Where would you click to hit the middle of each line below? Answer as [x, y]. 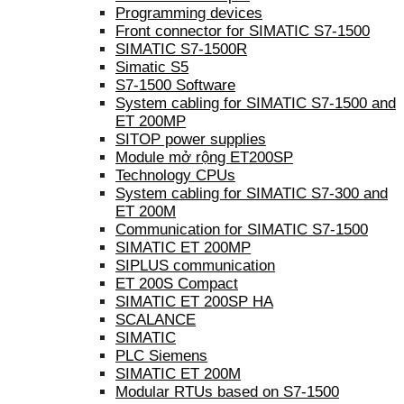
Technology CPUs [175, 175]
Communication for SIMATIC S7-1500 [242, 229]
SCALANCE [156, 319]
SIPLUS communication [195, 265]
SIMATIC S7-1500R [181, 49]
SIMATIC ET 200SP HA [194, 301]
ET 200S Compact [177, 283]
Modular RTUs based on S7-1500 [227, 391]
